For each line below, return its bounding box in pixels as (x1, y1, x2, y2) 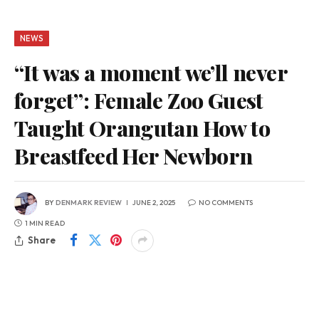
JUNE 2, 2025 (132, 198, 175, 208)
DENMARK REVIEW (56, 198, 122, 208)
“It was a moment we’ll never (14, 57, 287, 87)
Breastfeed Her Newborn (14, 140, 253, 170)
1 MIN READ (25, 218, 65, 228)
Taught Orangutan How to (14, 113, 271, 142)
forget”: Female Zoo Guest (14, 85, 263, 115)
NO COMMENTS (199, 198, 253, 208)
